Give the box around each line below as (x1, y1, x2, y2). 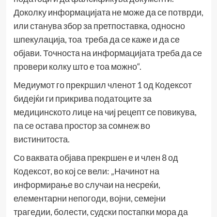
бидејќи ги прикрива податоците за (13, 93, 152, 104)
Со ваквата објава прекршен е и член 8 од (13, 152, 178, 163)
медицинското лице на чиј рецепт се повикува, (13, 106, 197, 117)
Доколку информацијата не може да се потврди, (13, 6, 203, 17)
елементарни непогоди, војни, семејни (13, 192, 166, 203)
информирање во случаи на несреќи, (13, 179, 160, 190)
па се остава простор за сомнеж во (13, 120, 150, 131)
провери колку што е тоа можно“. (13, 61, 141, 72)
